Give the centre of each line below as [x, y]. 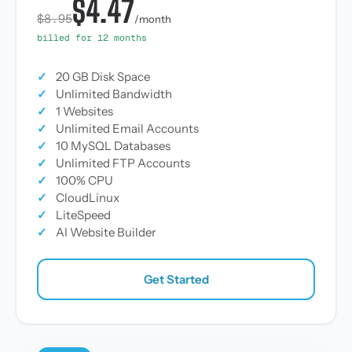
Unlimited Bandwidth [114, 94]
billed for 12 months [92, 37]
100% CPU [84, 180]
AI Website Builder [106, 232]
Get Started [176, 279]
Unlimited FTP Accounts [123, 163]
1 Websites [84, 111]
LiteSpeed [83, 215]
